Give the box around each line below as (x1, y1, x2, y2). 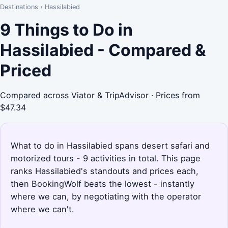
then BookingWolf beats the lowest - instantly (11, 178, 194, 189)
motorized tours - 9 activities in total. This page (11, 153, 201, 163)
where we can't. (11, 204, 74, 214)
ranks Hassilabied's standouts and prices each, (11, 165, 198, 176)
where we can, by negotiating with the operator (11, 191, 201, 202)
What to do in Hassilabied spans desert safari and (11, 140, 210, 151)
